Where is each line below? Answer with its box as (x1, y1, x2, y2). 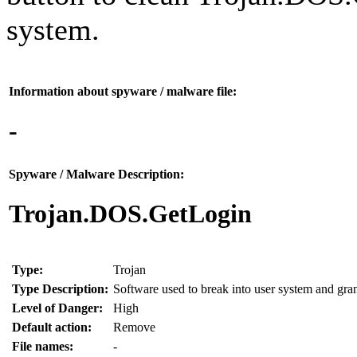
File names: (12, 339, 73, 354)
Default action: (12, 320, 92, 335)
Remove (113, 320, 155, 335)
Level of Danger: (12, 301, 103, 316)
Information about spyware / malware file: (9, 84, 237, 99)
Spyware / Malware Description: (9, 167, 184, 182)
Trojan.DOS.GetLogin (9, 198, 252, 228)
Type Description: (12, 282, 108, 296)
